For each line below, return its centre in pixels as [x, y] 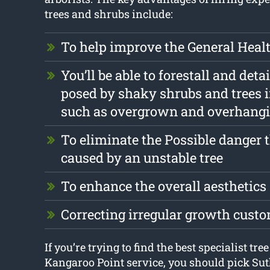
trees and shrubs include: [108, 14]
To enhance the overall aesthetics [163, 186]
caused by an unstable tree [142, 158]
